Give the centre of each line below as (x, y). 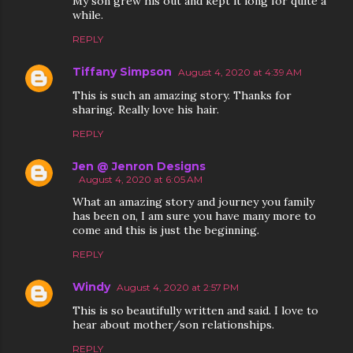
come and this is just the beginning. (166, 230)
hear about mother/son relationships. (173, 325)
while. (88, 15)
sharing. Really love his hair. (146, 110)
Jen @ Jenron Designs (139, 166)
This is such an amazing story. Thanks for (182, 95)
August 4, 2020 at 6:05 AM (141, 179)
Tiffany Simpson (122, 72)
